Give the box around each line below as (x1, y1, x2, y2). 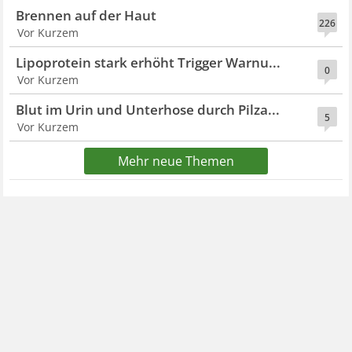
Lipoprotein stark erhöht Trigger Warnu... (16, 53, 281, 71)
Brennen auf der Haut (16, 5, 157, 24)
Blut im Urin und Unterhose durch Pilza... (16, 100, 280, 119)
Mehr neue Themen (118, 152, 234, 170)
